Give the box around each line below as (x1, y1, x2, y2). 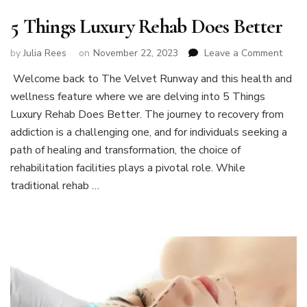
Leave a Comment (204, 47, 282, 60)
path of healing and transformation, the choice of (10, 143, 241, 158)
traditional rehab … (10, 178, 99, 194)
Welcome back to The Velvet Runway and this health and (10, 71, 292, 87)
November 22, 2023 (93, 47, 178, 60)
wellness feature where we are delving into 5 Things (10, 89, 265, 105)
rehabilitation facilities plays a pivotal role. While (10, 160, 245, 176)
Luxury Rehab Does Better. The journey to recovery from (10, 107, 284, 123)
